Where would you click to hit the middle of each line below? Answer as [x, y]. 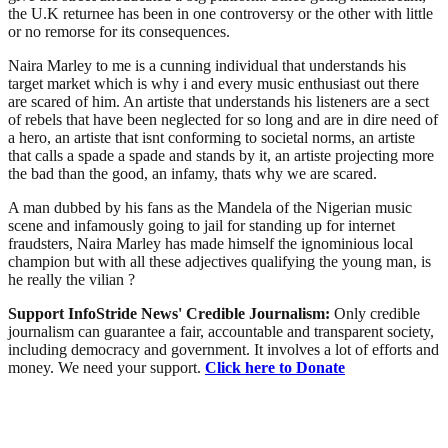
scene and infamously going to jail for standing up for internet [201, 225]
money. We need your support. [106, 367]
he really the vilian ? [71, 279]
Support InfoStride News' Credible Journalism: [171, 313]
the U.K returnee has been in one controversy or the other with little [220, 13]
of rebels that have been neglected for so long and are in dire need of [223, 119]
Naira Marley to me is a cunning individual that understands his [207, 65]
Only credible [377, 313]
